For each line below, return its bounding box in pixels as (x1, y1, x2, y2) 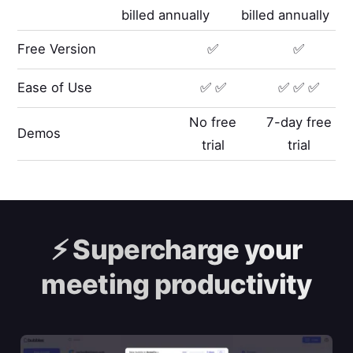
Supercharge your (67, 233, 303, 266)
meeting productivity (41, 268, 312, 301)
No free (189, 113, 237, 130)
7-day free (266, 113, 332, 130)
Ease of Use (17, 80, 93, 96)
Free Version (17, 41, 97, 58)
